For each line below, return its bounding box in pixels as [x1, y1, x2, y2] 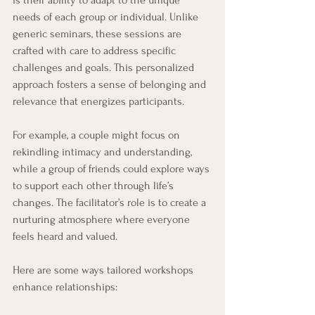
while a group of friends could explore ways [13, 162, 212, 175]
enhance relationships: [13, 280, 117, 293]
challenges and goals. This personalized [13, 60, 197, 74]
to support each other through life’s [13, 179, 176, 192]
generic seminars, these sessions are [13, 27, 184, 40]
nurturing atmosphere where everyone [13, 212, 193, 226]
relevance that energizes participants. [13, 94, 184, 108]
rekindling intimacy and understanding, [13, 145, 195, 158]
